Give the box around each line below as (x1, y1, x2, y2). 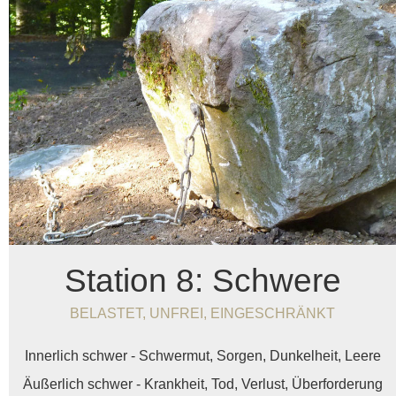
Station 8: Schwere (64, 261, 341, 299)
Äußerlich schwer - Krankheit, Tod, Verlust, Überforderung (22, 376, 383, 392)
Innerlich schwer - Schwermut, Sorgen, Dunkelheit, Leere (24, 347, 381, 363)
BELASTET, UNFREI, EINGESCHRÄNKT (70, 305, 335, 321)
